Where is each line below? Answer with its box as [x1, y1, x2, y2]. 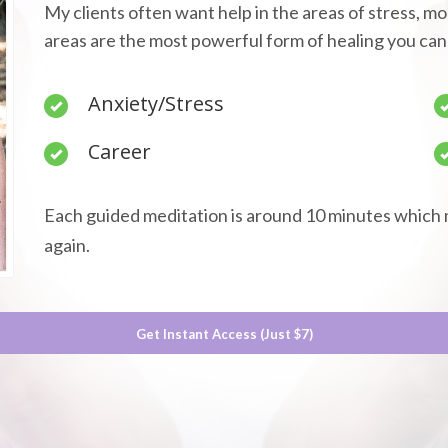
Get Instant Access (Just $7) [135, 325, 313, 342]
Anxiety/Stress [88, 90, 224, 117]
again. [44, 234, 90, 256]
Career [88, 138, 151, 165]
